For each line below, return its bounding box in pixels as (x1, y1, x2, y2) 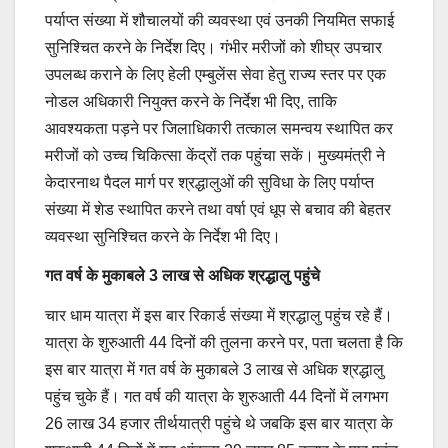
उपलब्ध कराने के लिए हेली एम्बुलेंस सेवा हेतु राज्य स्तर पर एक (45, 65, 386, 83)
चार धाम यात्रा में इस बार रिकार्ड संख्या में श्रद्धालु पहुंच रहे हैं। (45, 307, 393, 325)
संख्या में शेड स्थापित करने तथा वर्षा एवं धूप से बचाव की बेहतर (45, 200, 391, 218)
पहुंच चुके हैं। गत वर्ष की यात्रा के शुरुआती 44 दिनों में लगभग (45, 388, 388, 406)
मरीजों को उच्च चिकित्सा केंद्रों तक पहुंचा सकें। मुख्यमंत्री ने (45, 146, 385, 164)
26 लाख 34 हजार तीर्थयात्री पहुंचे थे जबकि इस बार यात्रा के (45, 415, 393, 433)
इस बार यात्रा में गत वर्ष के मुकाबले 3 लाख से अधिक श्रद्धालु (45, 361, 384, 379)
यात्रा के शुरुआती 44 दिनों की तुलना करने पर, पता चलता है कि (45, 334, 403, 352)
